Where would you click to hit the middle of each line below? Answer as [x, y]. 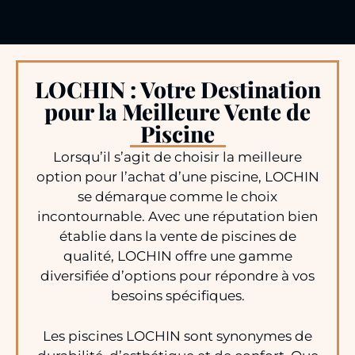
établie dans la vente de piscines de [177, 237]
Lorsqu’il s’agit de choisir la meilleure [177, 157]
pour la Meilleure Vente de [177, 112]
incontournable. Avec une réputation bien [177, 217]
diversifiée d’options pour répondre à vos [177, 276]
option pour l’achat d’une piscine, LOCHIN [177, 177]
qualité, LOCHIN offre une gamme [177, 256]
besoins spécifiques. [177, 296]
